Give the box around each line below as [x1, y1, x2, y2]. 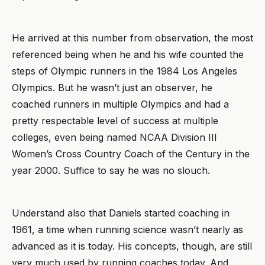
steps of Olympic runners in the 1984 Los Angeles [12, 64, 237, 77]
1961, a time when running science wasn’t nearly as [12, 223, 243, 235]
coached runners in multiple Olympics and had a [12, 98, 229, 110]
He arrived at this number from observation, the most [12, 31, 253, 44]
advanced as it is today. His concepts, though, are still [12, 240, 252, 252]
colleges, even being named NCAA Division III [12, 131, 217, 143]
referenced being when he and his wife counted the [12, 48, 244, 60]
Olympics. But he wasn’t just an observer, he [12, 81, 212, 93]
